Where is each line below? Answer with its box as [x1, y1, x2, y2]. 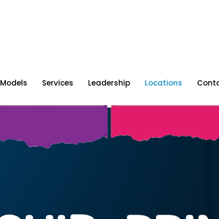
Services [42, 78, 73, 88]
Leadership [88, 78, 130, 88]
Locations [145, 78, 182, 88]
